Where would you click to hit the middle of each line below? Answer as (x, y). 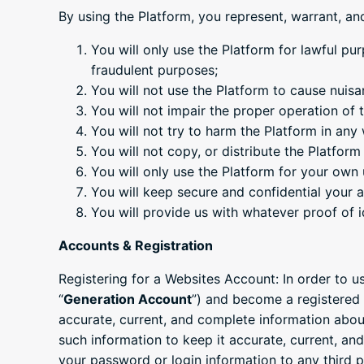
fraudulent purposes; (154, 70)
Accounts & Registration (136, 246)
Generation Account (128, 299)
